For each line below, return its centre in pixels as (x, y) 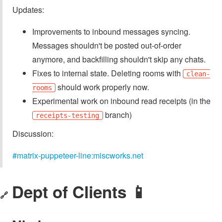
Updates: (28, 9)
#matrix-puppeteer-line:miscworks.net (78, 155)
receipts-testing (68, 115)
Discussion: (33, 133)
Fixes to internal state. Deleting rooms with (108, 73)
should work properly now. (103, 87)
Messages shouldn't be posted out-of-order (107, 45)
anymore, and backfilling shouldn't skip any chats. (119, 59)
